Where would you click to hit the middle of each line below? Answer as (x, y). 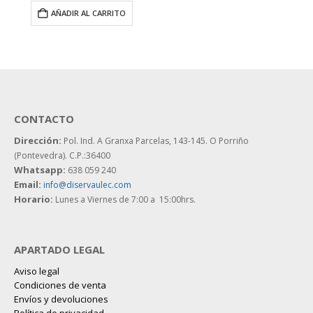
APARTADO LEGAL (59, 250)
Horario (32, 199)
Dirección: (38, 140)
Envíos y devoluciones (61, 299)
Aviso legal (38, 271)
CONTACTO (44, 118)
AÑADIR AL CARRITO (88, 13)
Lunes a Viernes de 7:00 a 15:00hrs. (124, 199)
